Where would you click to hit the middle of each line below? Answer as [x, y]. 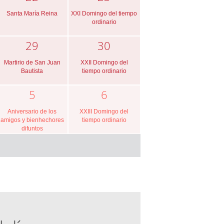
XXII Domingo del [104, 62]
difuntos [32, 128]
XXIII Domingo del [104, 111]
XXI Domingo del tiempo [104, 13]
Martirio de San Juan [32, 62]
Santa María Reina [32, 13]
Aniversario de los [32, 111]
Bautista [32, 71]
